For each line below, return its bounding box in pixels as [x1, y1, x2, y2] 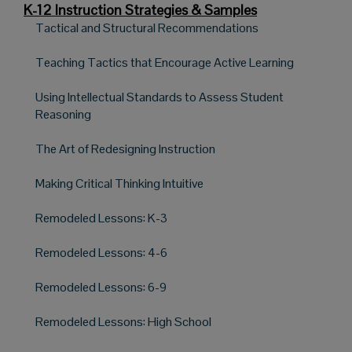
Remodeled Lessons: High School [35, 313, 211, 330]
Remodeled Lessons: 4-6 [35, 244, 167, 261]
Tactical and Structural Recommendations [35, 19, 258, 36]
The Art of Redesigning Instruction [35, 140, 215, 157]
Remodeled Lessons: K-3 [35, 209, 167, 226]
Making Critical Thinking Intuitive [35, 174, 203, 192]
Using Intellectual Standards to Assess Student [35, 88, 284, 105]
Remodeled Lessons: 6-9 [35, 278, 167, 295]
